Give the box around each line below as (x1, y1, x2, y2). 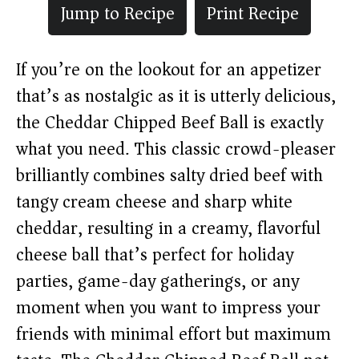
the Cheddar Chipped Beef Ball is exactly (16, 107, 323, 138)
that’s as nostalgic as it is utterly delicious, (16, 81, 336, 111)
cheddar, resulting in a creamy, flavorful (16, 213, 321, 244)
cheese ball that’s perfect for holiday (16, 240, 293, 270)
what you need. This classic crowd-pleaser (16, 134, 336, 164)
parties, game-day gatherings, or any (16, 266, 299, 296)
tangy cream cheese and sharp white (16, 187, 292, 217)
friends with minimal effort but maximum (16, 319, 331, 349)
